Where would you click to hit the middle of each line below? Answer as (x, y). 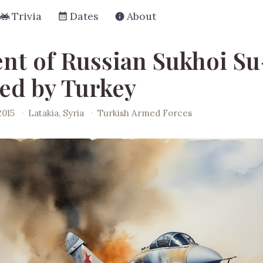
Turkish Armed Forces (145, 113)
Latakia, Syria (58, 113)
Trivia (27, 16)
